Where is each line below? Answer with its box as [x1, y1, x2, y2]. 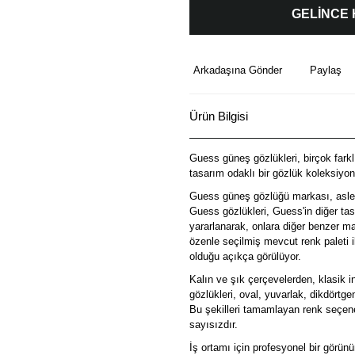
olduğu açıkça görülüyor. [189, 250, 301, 262]
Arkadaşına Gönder [193, 64, 282, 76]
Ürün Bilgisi [189, 109, 248, 123]
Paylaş [310, 64, 342, 76]
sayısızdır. [189, 319, 238, 330]
